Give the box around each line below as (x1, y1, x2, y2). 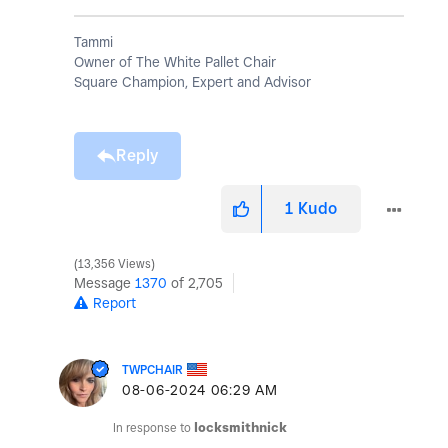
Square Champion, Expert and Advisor (74, 74, 311, 91)
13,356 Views (75, 257, 154, 272)
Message (74, 275, 135, 292)
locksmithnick (194, 420, 287, 436)
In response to (113, 420, 194, 436)
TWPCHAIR (122, 362, 183, 378)
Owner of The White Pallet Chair (74, 54, 276, 71)
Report (93, 295, 136, 312)
